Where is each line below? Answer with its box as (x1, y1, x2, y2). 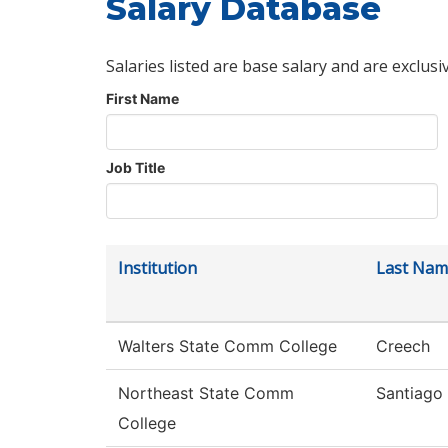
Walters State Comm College (118, 336, 337, 357)
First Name (106, 90, 179, 108)
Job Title (106, 159, 165, 177)
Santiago (376, 383, 443, 404)
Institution (118, 257, 197, 280)
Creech (376, 336, 430, 357)
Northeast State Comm (118, 383, 294, 404)
